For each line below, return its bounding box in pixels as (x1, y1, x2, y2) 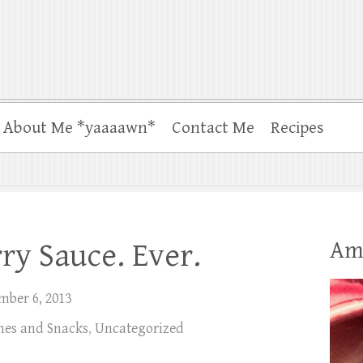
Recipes (271, 117, 324, 138)
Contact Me (172, 117, 254, 138)
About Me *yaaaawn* (3, 117, 156, 138)
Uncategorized (95, 319, 184, 337)
